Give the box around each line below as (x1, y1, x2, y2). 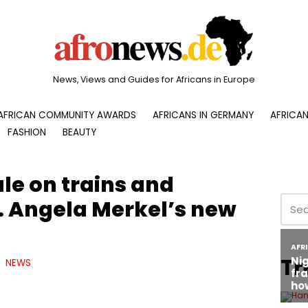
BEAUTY (63, 125, 96, 139)
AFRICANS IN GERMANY (153, 108, 254, 122)
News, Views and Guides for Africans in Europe (53, 73, 255, 85)
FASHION (8, 125, 46, 139)
